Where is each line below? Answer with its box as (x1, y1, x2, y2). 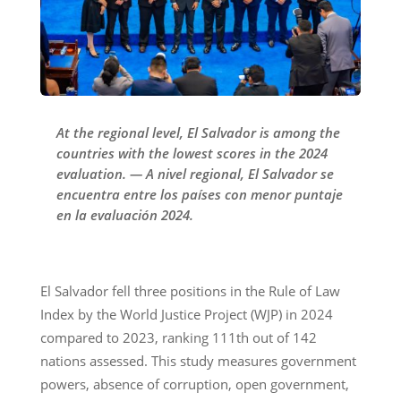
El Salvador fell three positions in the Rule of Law (39, 281, 340, 300)
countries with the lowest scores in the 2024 (55, 143, 328, 162)
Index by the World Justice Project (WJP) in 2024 (39, 304, 333, 323)
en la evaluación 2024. (55, 205, 193, 224)
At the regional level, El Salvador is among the (55, 123, 340, 141)
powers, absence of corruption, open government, (39, 374, 349, 393)
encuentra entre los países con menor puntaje (55, 184, 343, 203)
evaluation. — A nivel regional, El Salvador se (55, 164, 334, 183)
